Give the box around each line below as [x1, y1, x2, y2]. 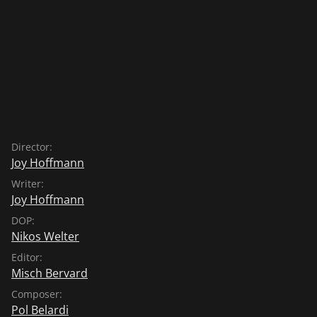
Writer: [11, 176, 44, 190]
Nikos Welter [11, 228, 79, 244]
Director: [11, 139, 52, 154]
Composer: [11, 287, 62, 301]
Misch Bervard [11, 265, 88, 281]
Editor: [11, 250, 42, 264]
